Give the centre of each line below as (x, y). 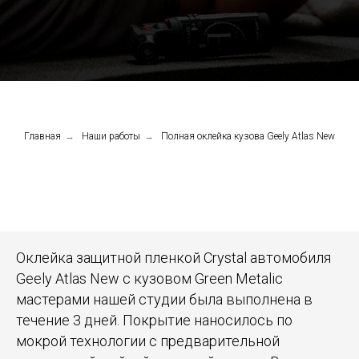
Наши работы (111, 136)
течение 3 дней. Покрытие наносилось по (154, 320)
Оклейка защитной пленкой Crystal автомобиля (173, 258)
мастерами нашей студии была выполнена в (164, 299)
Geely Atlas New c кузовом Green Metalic (149, 278)
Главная (42, 136)
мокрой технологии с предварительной (148, 341)
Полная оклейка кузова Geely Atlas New (248, 136)
